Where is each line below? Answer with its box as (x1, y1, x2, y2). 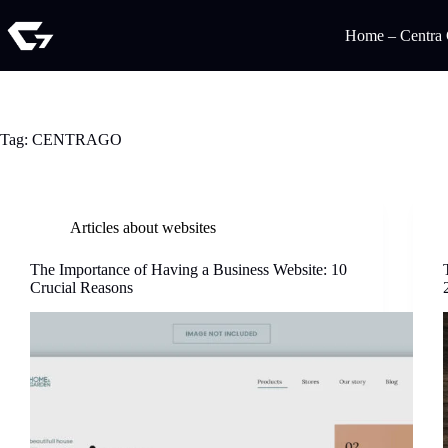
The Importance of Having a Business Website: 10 (30, 261, 347, 278)
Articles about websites (70, 219, 216, 236)
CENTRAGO (28, 131, 122, 148)
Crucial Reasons (30, 279, 133, 296)
